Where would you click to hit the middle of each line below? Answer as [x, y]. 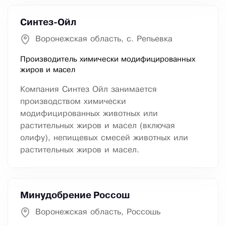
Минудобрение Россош [75, 196]
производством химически [73, 102]
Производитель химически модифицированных [108, 60]
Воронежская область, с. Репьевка [104, 39]
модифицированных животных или [89, 114]
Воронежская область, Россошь [98, 212]
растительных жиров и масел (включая [98, 126]
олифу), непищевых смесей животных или [104, 138]
